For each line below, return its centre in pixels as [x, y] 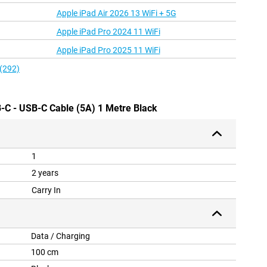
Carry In [46, 190]
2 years [45, 173]
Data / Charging [60, 236]
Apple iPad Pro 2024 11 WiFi [108, 32]
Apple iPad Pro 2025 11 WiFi [108, 50]
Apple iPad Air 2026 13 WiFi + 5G [116, 13]
